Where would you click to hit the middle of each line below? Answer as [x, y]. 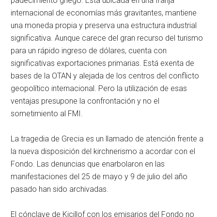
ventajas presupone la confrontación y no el [85, 101]
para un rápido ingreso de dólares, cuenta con [89, 51]
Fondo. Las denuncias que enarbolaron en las [88, 164]
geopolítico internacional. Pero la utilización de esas [99, 89]
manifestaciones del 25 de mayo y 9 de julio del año [99, 177]
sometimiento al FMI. [47, 114]
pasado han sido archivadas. [60, 189]
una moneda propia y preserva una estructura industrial [104, 26]
